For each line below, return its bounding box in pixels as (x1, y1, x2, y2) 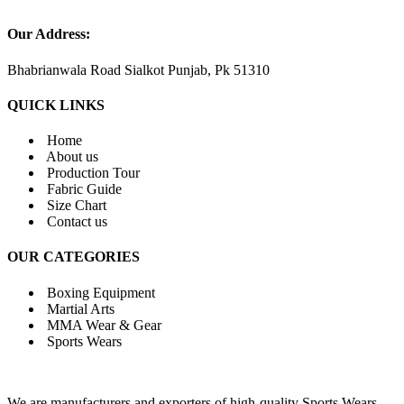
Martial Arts (47, 300, 115, 317)
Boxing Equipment (47, 284, 155, 300)
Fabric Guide (47, 181, 122, 197)
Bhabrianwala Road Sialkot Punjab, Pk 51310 (7, 61, 270, 78)
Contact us (47, 214, 107, 230)
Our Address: (7, 26, 90, 42)
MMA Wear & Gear (47, 317, 161, 333)
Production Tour (47, 165, 140, 181)
